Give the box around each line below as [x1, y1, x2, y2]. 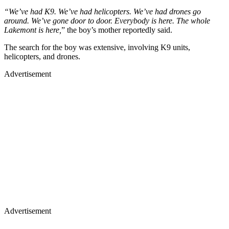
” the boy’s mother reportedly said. [61, 25, 172, 34]
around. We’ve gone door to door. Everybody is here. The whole [4, 16, 210, 25]
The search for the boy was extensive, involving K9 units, [4, 42, 190, 52]
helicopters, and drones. [4, 52, 80, 61]
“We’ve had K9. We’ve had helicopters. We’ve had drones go [4, 7, 201, 16]
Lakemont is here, [4, 25, 61, 34]
